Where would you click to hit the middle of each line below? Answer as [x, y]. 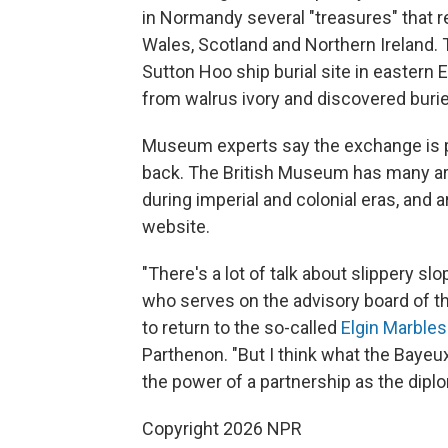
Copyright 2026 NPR [222, 429]
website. [176, 227]
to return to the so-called [239, 328]
